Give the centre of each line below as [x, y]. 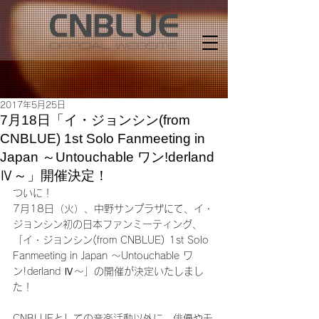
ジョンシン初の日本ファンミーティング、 [108, 224]
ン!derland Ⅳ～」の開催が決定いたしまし [108, 271]
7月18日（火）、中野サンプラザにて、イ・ [113, 209]
